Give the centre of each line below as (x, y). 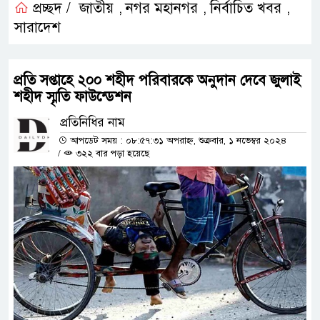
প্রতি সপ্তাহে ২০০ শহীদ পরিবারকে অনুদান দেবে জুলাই (157, 80)
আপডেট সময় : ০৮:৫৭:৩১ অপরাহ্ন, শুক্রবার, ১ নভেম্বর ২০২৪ (177, 140)
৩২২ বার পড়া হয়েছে (111, 153)
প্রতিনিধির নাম (92, 122)
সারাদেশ (37, 27)
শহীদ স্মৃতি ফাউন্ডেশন (72, 96)
